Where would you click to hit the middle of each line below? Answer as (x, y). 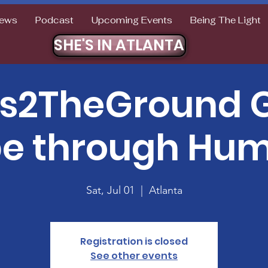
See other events (134, 255)
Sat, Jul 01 (110, 190)
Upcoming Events (132, 20)
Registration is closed (134, 241)
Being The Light (225, 20)
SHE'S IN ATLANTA (119, 45)
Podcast (54, 20)
